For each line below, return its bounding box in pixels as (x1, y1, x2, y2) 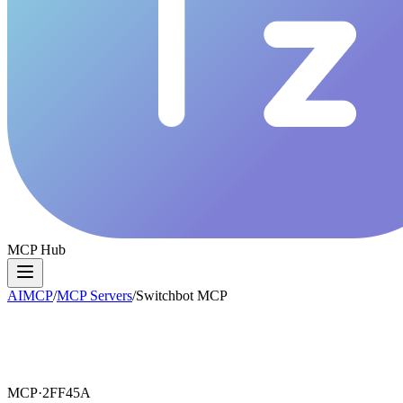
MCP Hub (7, 242, 66, 257)
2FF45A (42, 385, 91, 400)
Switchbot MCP (136, 288, 228, 303)
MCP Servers (57, 288, 132, 303)
